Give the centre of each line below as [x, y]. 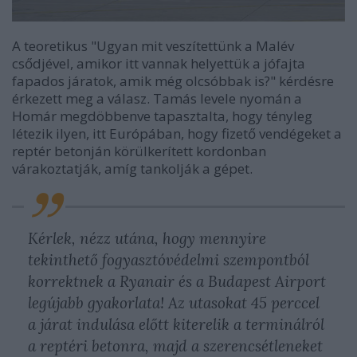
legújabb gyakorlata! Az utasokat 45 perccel [174, 302]
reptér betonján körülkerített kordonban [139, 151]
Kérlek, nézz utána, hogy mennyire [147, 238]
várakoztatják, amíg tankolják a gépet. [132, 168]
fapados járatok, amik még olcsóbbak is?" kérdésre [173, 80]
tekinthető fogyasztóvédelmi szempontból [169, 259]
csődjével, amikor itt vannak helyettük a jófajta [159, 63]
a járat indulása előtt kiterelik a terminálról [176, 324]
